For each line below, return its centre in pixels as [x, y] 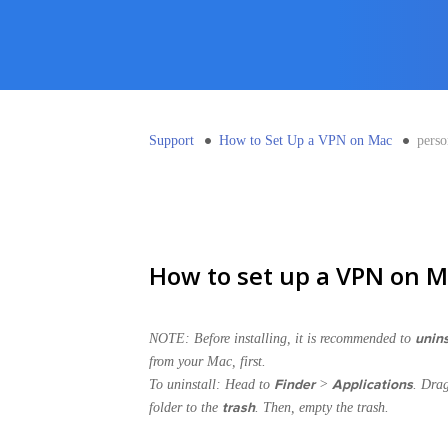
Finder [295, 384]
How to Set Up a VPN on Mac [306, 140]
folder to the [186, 407]
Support [172, 140]
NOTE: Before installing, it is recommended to [282, 338]
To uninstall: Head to [212, 384]
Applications [373, 384]
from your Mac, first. [208, 361]
